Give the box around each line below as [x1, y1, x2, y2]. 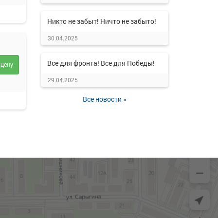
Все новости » [82, 94, 127, 104]
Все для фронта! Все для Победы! [47, 58, 155, 68]
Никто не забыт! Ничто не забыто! [47, 17, 156, 26]
